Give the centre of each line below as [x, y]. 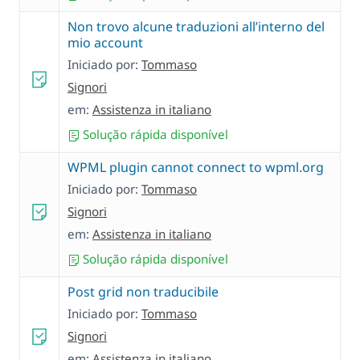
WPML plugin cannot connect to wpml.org [196, 168]
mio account [105, 43]
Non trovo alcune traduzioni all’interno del [196, 27]
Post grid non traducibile [143, 292]
